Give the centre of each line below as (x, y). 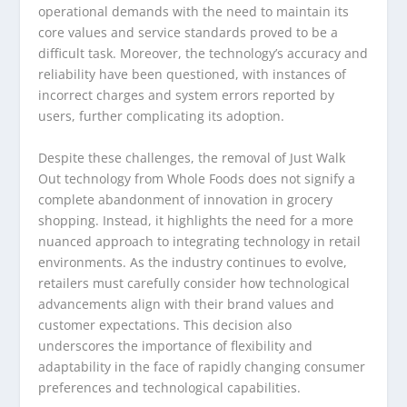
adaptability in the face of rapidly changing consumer (202, 366)
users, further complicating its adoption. (162, 116)
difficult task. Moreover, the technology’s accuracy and (203, 54)
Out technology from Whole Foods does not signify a (197, 178)
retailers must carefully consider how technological (194, 283)
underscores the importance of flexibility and (176, 345)
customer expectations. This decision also (165, 324)
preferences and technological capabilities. (170, 387)
